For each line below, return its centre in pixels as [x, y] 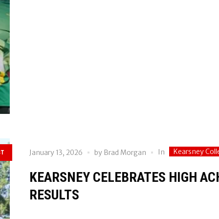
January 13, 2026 [56, 153]
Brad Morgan [125, 153]
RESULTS [54, 195]
